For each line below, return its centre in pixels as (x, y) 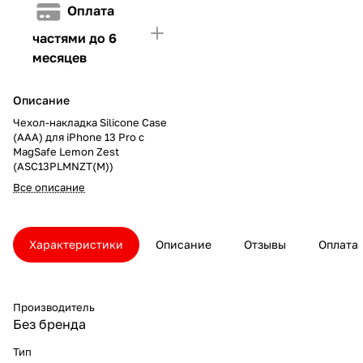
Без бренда (49, 324)
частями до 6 (75, 38)
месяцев (60, 57)
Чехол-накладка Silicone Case (90, 122)
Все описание (49, 187)
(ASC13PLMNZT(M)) (63, 166)
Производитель (54, 307)
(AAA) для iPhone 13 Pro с (79, 137)
